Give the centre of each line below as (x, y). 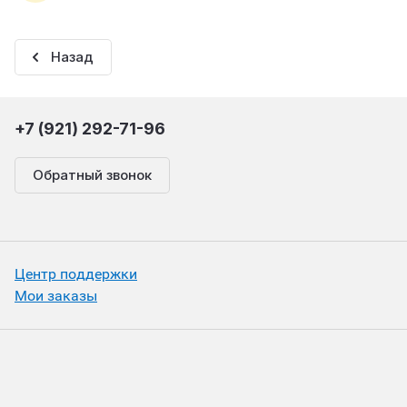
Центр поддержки (76, 274)
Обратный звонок (92, 175)
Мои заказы (56, 296)
